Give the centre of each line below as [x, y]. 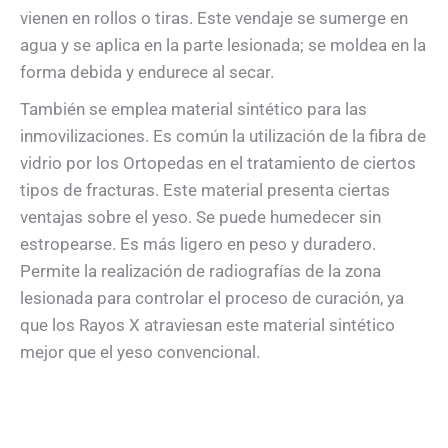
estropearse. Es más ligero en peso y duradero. [198, 243]
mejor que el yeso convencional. [140, 351]
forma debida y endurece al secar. [147, 71]
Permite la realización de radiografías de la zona [200, 270]
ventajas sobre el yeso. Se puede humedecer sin [200, 216]
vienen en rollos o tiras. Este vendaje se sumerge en [214, 17]
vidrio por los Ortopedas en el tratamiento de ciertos [218, 162]
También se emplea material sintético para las [193, 108]
